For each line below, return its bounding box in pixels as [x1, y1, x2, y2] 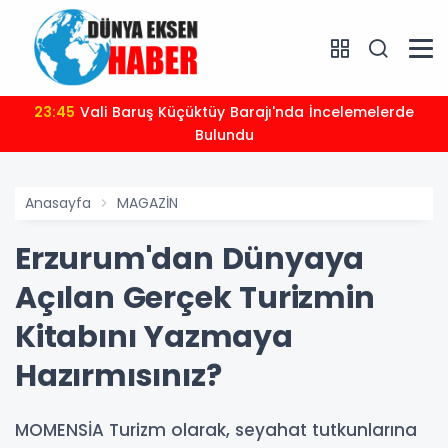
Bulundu [194, 125, 254, 146]
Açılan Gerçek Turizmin [15, 277, 375, 320]
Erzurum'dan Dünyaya [15, 238, 365, 281]
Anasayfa [25, 193, 91, 214]
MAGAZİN [117, 193, 178, 214]
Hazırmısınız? [15, 355, 222, 398]
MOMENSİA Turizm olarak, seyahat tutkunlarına [15, 418, 417, 443]
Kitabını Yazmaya [15, 316, 293, 359]
